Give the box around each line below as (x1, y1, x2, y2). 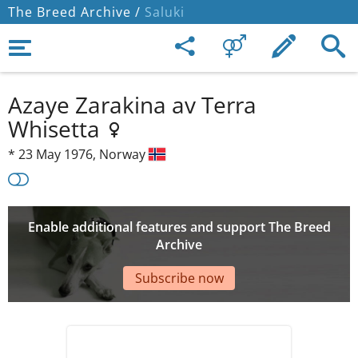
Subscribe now (134, 268, 224, 287)
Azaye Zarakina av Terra (8, 89, 257, 120)
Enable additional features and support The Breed (27, 218, 331, 237)
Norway (99, 145, 149, 163)
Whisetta (8, 113, 105, 144)
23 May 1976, (18, 145, 99, 163)
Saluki (141, 3, 185, 21)
